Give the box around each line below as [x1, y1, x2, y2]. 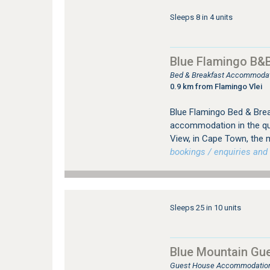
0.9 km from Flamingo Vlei [169, 82, 262, 91]
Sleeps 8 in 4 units [169, 13, 233, 22]
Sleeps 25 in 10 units [169, 203, 241, 212]
